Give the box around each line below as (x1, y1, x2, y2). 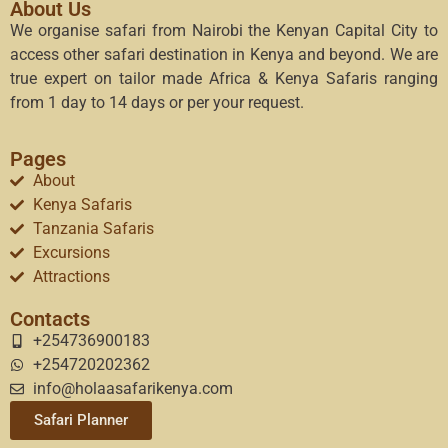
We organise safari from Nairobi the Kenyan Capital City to (10, 20, 438, 40)
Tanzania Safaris (32, 219, 154, 239)
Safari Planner (34, 411, 128, 430)
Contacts (10, 307, 90, 332)
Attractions (32, 267, 110, 287)
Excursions (32, 243, 110, 263)
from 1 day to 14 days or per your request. (10, 92, 304, 112)
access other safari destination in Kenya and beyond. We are (10, 44, 438, 64)
